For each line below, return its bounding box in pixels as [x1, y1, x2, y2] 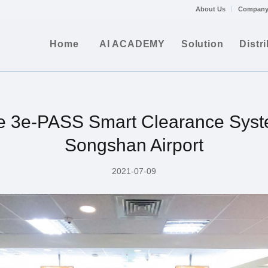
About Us [196, 5, 226, 13]
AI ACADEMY [99, 39, 166, 49]
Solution [181, 39, 224, 49]
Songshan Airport [65, 135, 203, 155]
